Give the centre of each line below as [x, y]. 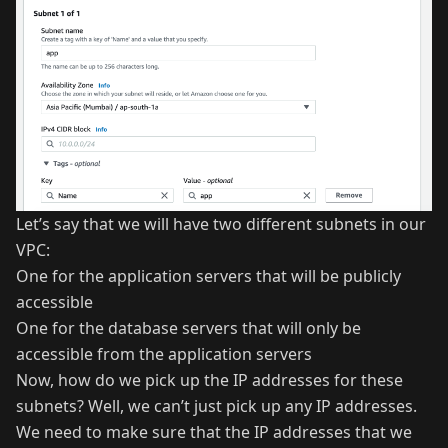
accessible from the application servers [164, 354]
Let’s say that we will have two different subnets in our [221, 224]
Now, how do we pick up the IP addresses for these [209, 380]
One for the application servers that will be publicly [208, 276]
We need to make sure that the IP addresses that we [214, 432]
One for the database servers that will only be [188, 328]
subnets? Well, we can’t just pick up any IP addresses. [216, 406]
